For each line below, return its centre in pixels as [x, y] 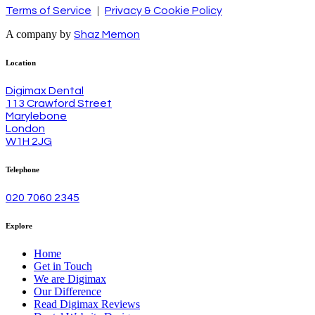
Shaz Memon [107, 34]
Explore [19, 225]
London [25, 128]
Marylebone [36, 116]
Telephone [22, 169]
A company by [40, 34]
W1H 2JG [29, 141]
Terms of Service [49, 10]
